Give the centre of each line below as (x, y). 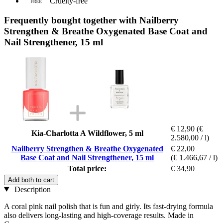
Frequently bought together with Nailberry (91, 20)
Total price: (87, 168)
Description (31, 189)
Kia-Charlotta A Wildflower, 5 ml (87, 133)
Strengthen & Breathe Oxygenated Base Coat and (106, 31)
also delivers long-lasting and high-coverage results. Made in (99, 215)
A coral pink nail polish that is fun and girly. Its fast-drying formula (109, 206)
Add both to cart (31, 180)
